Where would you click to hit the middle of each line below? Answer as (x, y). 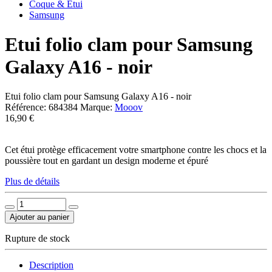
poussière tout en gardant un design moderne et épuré (107, 161)
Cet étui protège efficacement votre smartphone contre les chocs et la (136, 150)
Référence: (27, 107)
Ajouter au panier (39, 217)
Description (51, 265)
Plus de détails (32, 182)
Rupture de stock (37, 239)
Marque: (96, 107)
